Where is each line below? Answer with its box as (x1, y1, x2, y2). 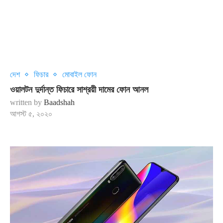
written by (10, 98, 44, 107)
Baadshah (44, 98, 75, 107)
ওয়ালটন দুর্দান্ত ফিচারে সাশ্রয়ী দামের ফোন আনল (10, 85, 148, 95)
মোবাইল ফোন (62, 70, 97, 79)
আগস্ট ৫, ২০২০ (10, 110, 52, 118)
